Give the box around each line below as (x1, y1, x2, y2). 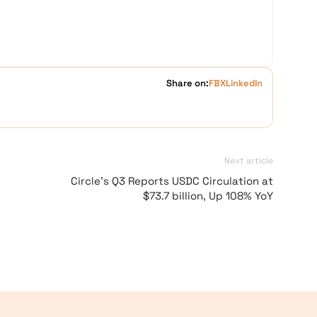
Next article (224, 155, 273, 166)
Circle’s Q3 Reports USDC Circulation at (71, 174, 273, 188)
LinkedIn (226, 77, 263, 89)
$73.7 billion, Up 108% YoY (143, 189, 273, 202)
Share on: (166, 77, 209, 89)
